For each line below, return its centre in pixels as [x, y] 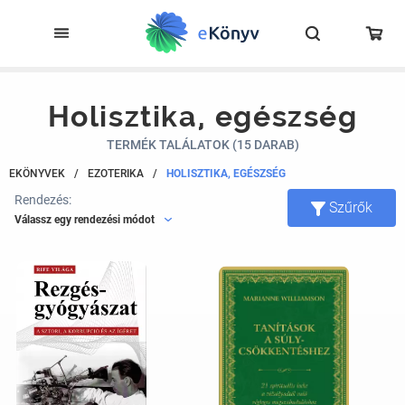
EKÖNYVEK [37, 174]
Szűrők [351, 207]
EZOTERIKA [116, 174]
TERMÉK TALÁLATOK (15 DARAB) [202, 145]
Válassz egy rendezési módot [85, 219]
